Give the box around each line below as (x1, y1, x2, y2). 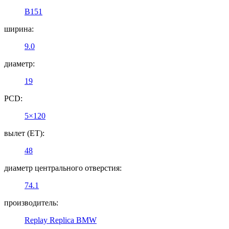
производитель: (4, 198, 58, 207)
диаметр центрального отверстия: (4, 163, 122, 172)
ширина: (4, 24, 34, 33)
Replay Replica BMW (25, 215, 97, 224)
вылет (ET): (4, 128, 44, 138)
